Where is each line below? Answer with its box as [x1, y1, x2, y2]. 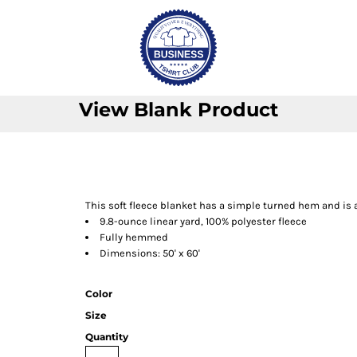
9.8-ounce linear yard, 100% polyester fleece [100, 215, 308, 227]
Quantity [85, 331, 129, 343]
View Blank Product [79, 98, 278, 121]
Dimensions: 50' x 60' [100, 247, 201, 259]
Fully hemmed [100, 231, 169, 243]
